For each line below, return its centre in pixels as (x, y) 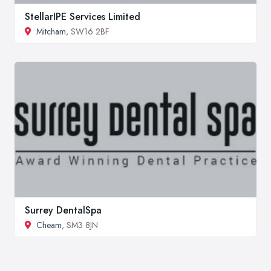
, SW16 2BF (88, 31)
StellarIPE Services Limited (83, 16)
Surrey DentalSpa (63, 210)
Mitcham (51, 31)
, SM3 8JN (80, 225)
